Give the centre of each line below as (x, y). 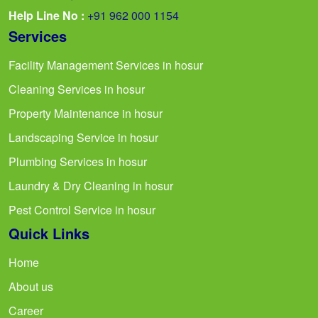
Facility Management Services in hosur (106, 65)
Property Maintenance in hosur (86, 113)
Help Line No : (46, 15)
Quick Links (49, 233)
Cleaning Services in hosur (77, 89)
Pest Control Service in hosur (82, 209)
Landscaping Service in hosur (83, 137)
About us (31, 286)
